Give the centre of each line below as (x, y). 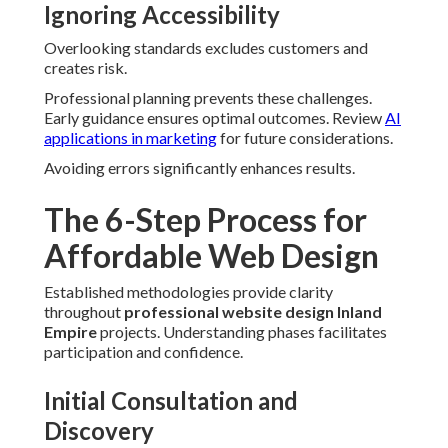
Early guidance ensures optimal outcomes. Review (214, 118)
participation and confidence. (143, 352)
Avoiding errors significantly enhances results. (199, 168)
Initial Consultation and (171, 401)
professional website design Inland (253, 312)
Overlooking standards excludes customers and (206, 48)
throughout (84, 312)
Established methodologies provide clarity (188, 292)
